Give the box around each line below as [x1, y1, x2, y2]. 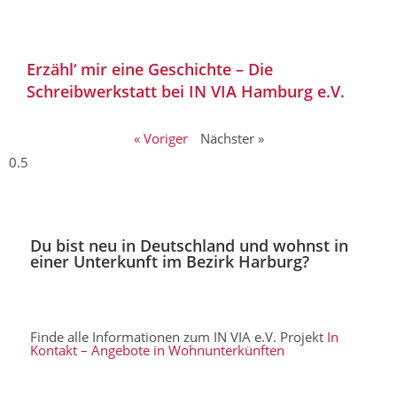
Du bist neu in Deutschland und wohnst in [30, 234, 349, 256]
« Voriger [133, 128, 188, 147]
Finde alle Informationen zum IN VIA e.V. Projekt [30, 328, 328, 346]
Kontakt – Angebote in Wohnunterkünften [30, 341, 285, 360]
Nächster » [199, 128, 264, 147]
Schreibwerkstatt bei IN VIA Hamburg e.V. [27, 80, 345, 102]
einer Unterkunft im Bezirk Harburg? [30, 250, 310, 272]
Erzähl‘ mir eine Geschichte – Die [27, 58, 273, 80]
